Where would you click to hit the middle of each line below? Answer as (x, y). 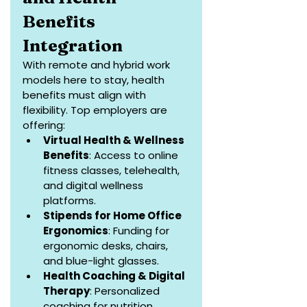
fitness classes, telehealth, (113, 171)
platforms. (70, 201)
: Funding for (140, 231)
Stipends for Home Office (113, 216)
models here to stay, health (95, 80)
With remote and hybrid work (98, 65)
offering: (44, 125)
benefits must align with (86, 95)
